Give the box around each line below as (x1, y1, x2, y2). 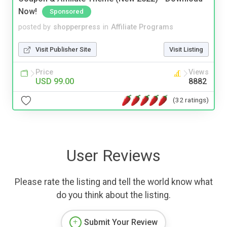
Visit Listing (169, 45, 203, 53)
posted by (18, 22, 51, 31)
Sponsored (50, 7, 84, 15)
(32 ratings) (173, 96, 209, 104)
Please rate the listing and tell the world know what (14, 176, 213, 187)
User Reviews (66, 145, 161, 165)
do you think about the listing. (56, 190, 171, 200)
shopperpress (53, 22, 100, 31)
